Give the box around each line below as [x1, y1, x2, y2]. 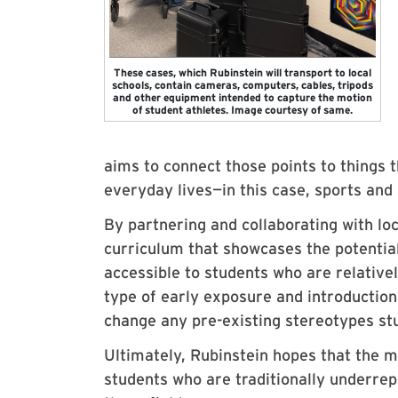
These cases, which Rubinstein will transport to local [114, 66, 371, 79]
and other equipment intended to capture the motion [113, 91, 372, 104]
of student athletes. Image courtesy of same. [132, 103, 353, 116]
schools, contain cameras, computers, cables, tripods [112, 78, 373, 92]
